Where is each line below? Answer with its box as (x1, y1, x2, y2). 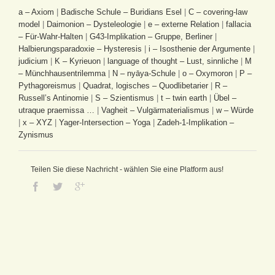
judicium (18, 56, 48, 66)
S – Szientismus (95, 93, 154, 103)
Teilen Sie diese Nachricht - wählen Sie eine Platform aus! (31, 165, 223, 174)
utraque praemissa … (18, 105, 95, 115)
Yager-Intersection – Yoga (59, 117, 150, 127)
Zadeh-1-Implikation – (157, 117, 234, 127)
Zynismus (18, 130, 53, 139)
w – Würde (216, 105, 254, 115)
